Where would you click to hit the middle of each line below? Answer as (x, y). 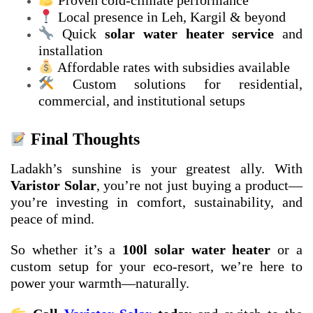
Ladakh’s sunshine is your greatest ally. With (156, 169)
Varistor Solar (53, 185)
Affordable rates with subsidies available (172, 67)
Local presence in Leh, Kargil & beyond (170, 17)
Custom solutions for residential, (178, 84)
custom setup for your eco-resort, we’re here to (156, 267)
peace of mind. (52, 219)
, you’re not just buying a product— (199, 185)
